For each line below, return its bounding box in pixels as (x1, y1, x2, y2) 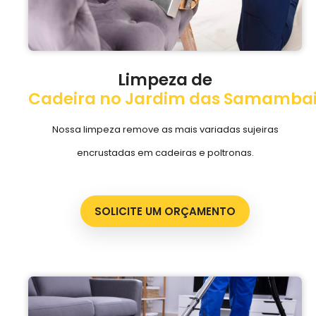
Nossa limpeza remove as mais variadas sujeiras (51, 122, 279, 136)
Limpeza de (118, 68, 212, 91)
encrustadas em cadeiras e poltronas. (76, 145, 254, 159)
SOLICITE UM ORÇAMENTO (95, 203, 236, 219)
